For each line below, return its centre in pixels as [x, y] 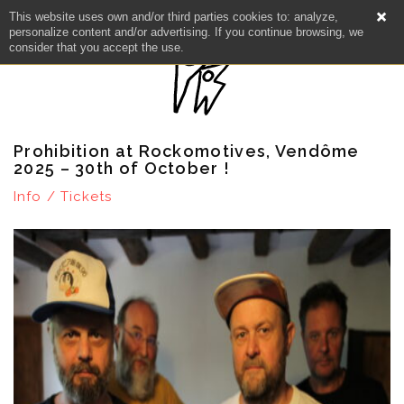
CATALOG [202, 298]
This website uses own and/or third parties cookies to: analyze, [174, 17]
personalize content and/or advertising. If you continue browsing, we [186, 32]
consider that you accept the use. [96, 47]
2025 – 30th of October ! [122, 168]
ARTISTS [202, 250]
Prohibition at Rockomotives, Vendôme [187, 151]
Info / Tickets [63, 197]
